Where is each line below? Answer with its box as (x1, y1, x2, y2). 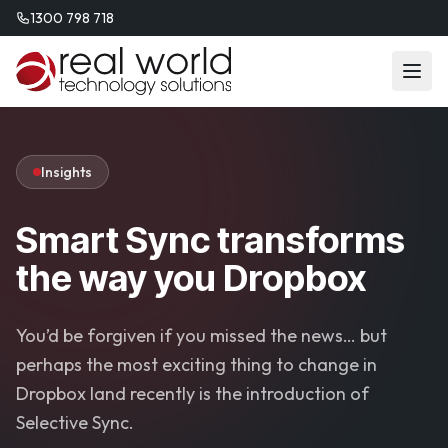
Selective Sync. (16, 411, 134, 434)
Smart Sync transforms (16, 218, 405, 262)
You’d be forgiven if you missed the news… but (16, 324, 387, 347)
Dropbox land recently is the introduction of (16, 382, 369, 405)
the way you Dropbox (16, 256, 366, 300)
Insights (41, 163, 92, 181)
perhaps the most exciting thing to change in (16, 353, 377, 376)
